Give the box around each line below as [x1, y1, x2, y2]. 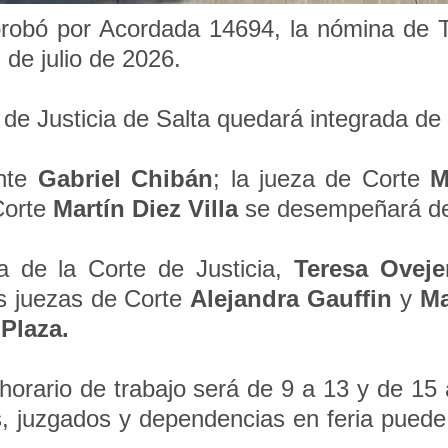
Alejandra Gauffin [190, 285, 401, 312]
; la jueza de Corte [213, 165, 431, 192]
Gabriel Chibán [37, 165, 214, 192]
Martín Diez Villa [53, 195, 245, 222]
